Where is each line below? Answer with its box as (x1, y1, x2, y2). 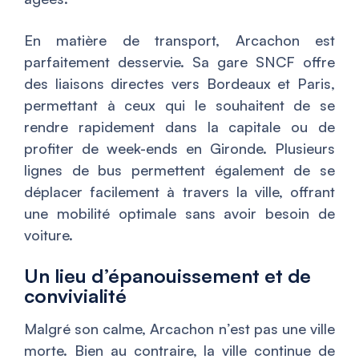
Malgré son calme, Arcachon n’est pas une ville (24, 320, 335, 338)
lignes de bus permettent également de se (24, 161, 335, 179)
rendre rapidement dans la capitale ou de (24, 118, 335, 136)
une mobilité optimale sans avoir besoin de (24, 204, 335, 223)
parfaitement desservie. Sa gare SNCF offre (24, 53, 335, 71)
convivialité (24, 284, 127, 309)
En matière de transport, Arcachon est (24, 31, 335, 50)
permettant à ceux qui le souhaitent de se (24, 96, 335, 115)
